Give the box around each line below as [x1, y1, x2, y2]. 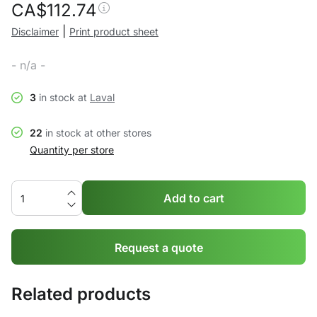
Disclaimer [11, 25, 59, 38]
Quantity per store [30, 144, 114, 156]
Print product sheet [69, 25, 158, 38]
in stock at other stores [42, 127, 151, 139]
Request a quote [114, 240, 203, 255]
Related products [11, 284, 151, 304]
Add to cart [163, 191, 224, 205]
